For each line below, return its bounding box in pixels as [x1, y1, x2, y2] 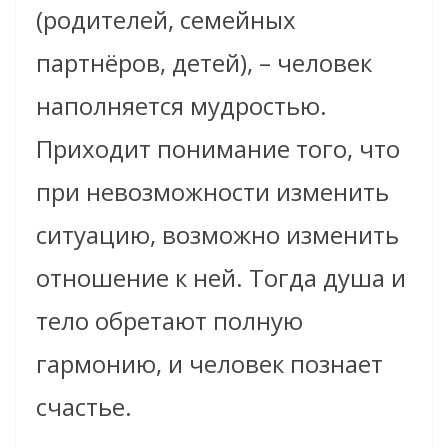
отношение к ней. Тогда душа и [36, 261, 406, 295]
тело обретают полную [36, 304, 303, 338]
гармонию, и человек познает [36, 347, 383, 381]
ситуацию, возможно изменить [36, 218, 399, 252]
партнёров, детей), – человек [36, 46, 372, 80]
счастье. [36, 390, 132, 424]
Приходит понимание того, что [36, 132, 400, 166]
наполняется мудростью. [36, 89, 327, 123]
